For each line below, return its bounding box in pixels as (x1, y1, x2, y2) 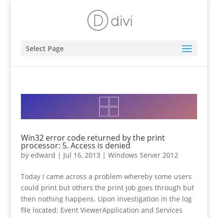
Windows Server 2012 (108, 150, 178, 160)
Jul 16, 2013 (63, 150, 100, 160)
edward (30, 150, 55, 160)
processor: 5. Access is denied (20, 140, 130, 151)
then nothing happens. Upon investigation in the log (20, 194, 192, 203)
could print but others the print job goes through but (20, 182, 194, 192)
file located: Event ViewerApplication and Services (20, 205, 182, 215)
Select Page (25, 44, 64, 53)
